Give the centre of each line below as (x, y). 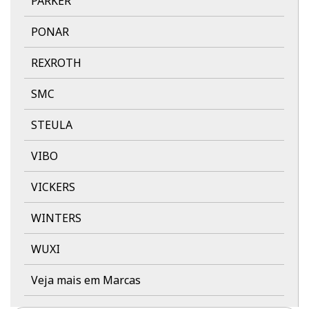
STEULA (52, 124)
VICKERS (53, 187)
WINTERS (56, 218)
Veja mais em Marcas (86, 280)
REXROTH (56, 62)
